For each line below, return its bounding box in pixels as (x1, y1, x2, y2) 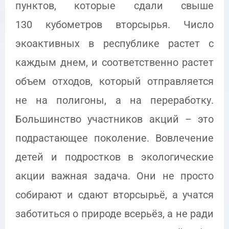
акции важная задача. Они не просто (15, 170, 214, 182)
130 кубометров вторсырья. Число (15, 18, 214, 31)
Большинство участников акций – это (15, 113, 214, 126)
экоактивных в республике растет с (15, 37, 214, 50)
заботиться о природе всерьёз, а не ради (15, 208, 214, 220)
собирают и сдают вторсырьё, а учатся (15, 189, 214, 201)
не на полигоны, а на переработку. (15, 94, 214, 107)
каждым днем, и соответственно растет (15, 56, 214, 69)
